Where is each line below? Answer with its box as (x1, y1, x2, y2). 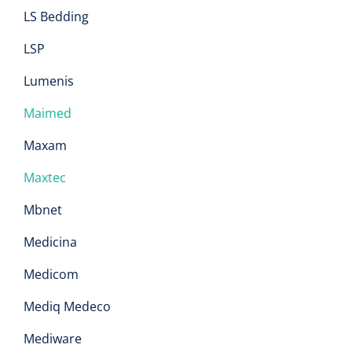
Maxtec (24, 169, 69, 186)
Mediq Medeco (24, 298, 111, 315)
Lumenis (24, 72, 74, 90)
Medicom (24, 266, 79, 283)
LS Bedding (24, 8, 89, 25)
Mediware (24, 330, 82, 347)
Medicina (24, 233, 77, 251)
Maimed (24, 104, 71, 122)
